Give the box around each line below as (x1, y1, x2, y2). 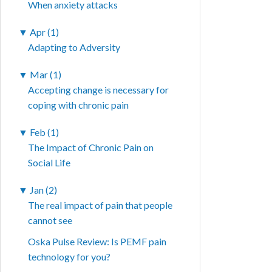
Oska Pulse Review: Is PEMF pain (28, 236, 167, 248)
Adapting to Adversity (28, 41, 121, 53)
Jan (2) (30, 184, 58, 196)
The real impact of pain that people (28, 199, 173, 211)
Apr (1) (30, 26, 59, 38)
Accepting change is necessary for (28, 84, 169, 96)
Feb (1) (30, 126, 59, 138)
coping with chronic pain (28, 99, 129, 111)
